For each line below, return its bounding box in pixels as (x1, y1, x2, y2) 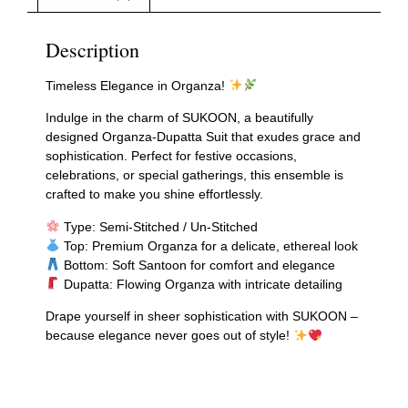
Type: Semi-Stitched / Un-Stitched (59, 219, 258, 234)
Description (46, 36, 139, 63)
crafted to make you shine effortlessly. (46, 187, 263, 202)
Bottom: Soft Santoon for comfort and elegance (59, 257, 335, 272)
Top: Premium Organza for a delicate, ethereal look (59, 238, 358, 253)
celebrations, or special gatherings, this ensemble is (46, 168, 343, 183)
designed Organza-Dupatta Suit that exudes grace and (46, 129, 361, 145)
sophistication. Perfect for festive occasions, (46, 148, 297, 164)
